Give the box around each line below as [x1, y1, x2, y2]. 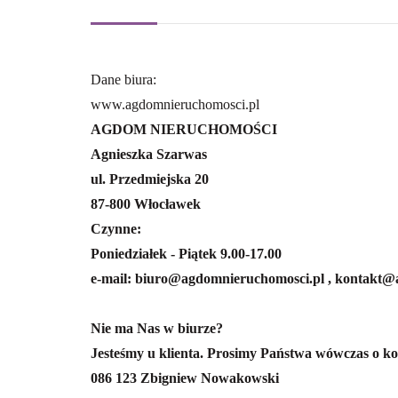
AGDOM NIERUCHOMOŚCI [91, 121, 277, 137]
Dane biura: [91, 71, 156, 87]
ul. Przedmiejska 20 [91, 171, 209, 187]
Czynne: [91, 220, 141, 236]
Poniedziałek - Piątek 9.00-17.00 [91, 245, 282, 261]
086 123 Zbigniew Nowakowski [91, 370, 279, 386]
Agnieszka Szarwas [91, 146, 207, 162]
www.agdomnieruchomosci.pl [91, 96, 259, 112]
